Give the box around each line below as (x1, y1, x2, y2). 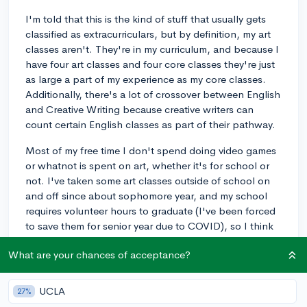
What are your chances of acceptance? (8, 248, 191, 261)
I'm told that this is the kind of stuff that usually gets (25, 12, 266, 25)
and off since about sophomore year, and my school (25, 188, 267, 202)
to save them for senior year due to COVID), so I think (25, 219, 273, 232)
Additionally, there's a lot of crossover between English (25, 87, 280, 101)
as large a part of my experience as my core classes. (25, 72, 266, 86)
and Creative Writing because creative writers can (25, 102, 254, 116)
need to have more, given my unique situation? (25, 290, 238, 304)
